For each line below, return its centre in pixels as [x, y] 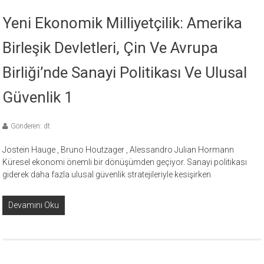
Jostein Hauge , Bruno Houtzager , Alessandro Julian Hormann [118, 150]
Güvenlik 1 [38, 98]
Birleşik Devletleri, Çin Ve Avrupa [110, 48]
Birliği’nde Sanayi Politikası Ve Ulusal [125, 73]
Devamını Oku [34, 205]
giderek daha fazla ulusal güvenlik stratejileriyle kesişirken [107, 175]
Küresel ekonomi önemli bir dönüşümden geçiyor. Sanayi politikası [125, 162]
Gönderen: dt [31, 126]
